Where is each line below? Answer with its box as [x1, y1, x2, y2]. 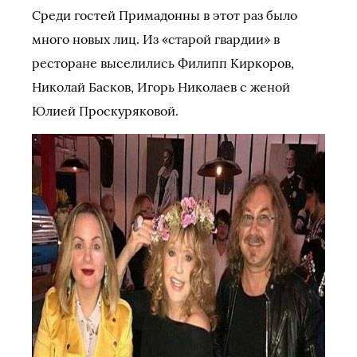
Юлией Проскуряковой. [32, 103, 178, 119]
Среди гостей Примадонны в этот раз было [32, 7, 297, 23]
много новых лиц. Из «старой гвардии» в [32, 31, 280, 47]
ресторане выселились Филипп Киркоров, [32, 55, 294, 71]
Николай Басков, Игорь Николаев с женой [32, 79, 290, 95]
